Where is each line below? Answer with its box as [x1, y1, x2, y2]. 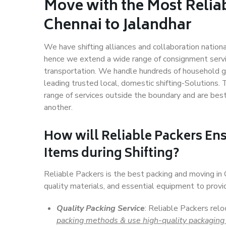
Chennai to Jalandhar [44, 14, 192, 38]
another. [44, 102, 73, 113]
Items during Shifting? [44, 143, 179, 165]
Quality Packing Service [56, 203, 145, 214]
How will [44, 126, 101, 148]
